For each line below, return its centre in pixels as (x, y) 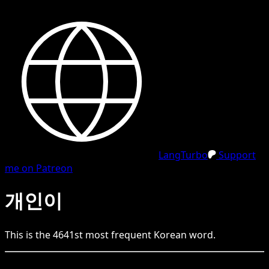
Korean (170, 234)
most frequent (118, 234)
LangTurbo (183, 155)
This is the (29, 234)
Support (236, 155)
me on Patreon (39, 168)
